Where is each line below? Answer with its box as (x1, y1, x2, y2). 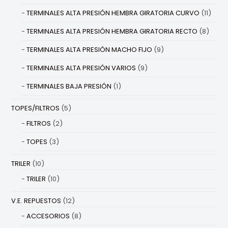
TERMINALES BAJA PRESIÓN (26, 81, 112, 92)
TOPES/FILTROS (11, 103, 60, 113)
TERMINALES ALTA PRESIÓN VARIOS (26, 63, 136, 73)
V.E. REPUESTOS (11, 196, 62, 206)
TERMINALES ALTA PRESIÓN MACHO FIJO (26, 45, 153, 55)
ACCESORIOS (26, 211, 70, 221)
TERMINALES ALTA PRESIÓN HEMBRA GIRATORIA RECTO (26, 26, 198, 37)
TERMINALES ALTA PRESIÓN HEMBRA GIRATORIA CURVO (26, 8, 200, 18)
